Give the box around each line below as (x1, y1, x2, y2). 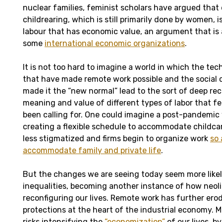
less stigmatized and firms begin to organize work (23, 133, 210, 143)
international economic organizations (45, 38, 185, 48)
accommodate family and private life (23, 145, 161, 155)
